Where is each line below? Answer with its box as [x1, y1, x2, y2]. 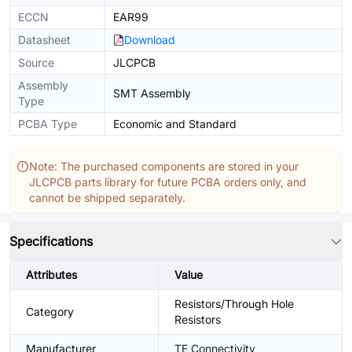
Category [26, 305, 74, 318]
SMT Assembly [113, 86, 191, 100]
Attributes [26, 268, 77, 281]
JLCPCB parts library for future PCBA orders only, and [29, 175, 306, 189]
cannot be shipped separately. [29, 191, 185, 204]
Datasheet [18, 33, 71, 46]
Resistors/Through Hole [174, 297, 294, 310]
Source [18, 56, 54, 69]
